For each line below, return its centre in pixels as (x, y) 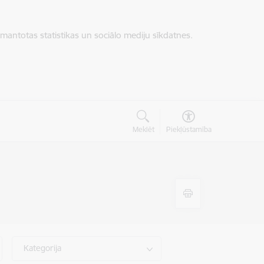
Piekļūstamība (189, 129)
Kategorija (43, 248)
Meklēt (143, 129)
